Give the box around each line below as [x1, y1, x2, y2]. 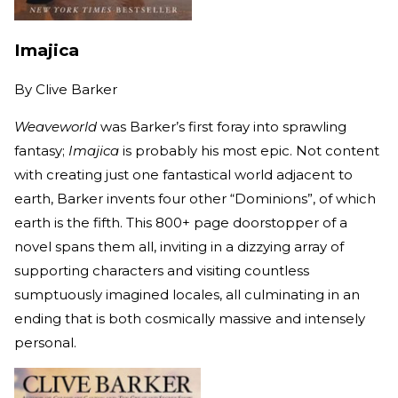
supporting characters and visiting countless [14, 262, 309, 280]
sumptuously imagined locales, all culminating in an [14, 286, 360, 304]
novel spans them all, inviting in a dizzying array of [14, 238, 344, 256]
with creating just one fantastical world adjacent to [14, 166, 353, 184]
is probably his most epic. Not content [119, 142, 379, 160]
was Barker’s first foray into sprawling [97, 118, 346, 136]
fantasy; [14, 142, 68, 160]
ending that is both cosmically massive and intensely [14, 310, 365, 328]
